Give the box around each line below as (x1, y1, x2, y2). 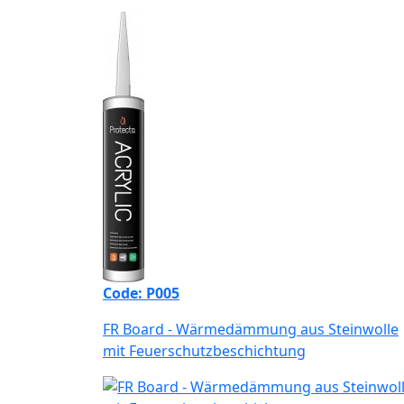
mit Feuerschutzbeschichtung (103, 341, 306, 362)
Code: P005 (103, 283, 179, 304)
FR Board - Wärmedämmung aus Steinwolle (103, 319, 399, 340)
